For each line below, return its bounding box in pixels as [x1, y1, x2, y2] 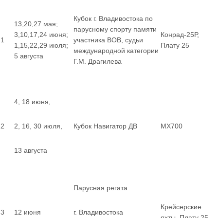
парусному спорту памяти [73, 25, 157, 33]
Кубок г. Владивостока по [73, 15, 153, 22]
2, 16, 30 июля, [14, 122, 62, 130]
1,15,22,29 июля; [14, 41, 68, 49]
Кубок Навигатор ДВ [73, 122, 137, 130]
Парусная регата [73, 184, 127, 192]
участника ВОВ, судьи [73, 36, 143, 44]
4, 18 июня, [14, 98, 51, 106]
